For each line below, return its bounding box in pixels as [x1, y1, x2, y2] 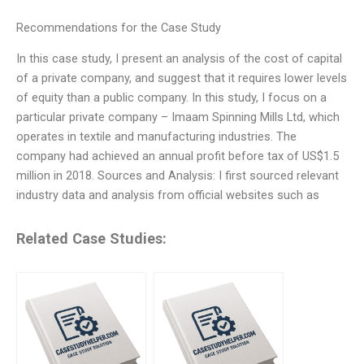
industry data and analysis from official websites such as [16, 188, 319, 202]
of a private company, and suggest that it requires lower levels [16, 71, 347, 85]
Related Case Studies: [16, 230, 167, 248]
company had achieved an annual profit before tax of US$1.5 [16, 149, 339, 163]
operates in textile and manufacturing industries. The [16, 129, 297, 144]
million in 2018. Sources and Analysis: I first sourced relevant [16, 168, 339, 183]
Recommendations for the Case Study [16, 19, 221, 35]
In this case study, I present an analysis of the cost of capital [16, 51, 342, 66]
